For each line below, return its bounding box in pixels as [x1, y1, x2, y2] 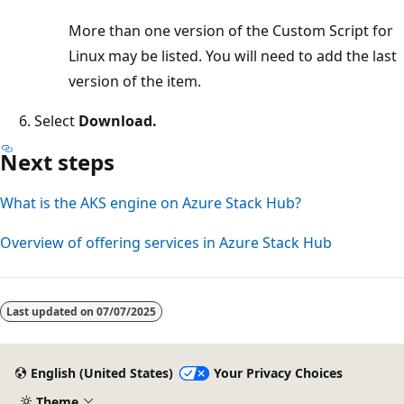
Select [34, 110, 78, 131]
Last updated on [6, 303, 96, 319]
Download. [78, 110, 157, 131]
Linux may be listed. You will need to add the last [69, 45, 397, 66]
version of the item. [69, 70, 201, 91]
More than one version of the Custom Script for [69, 20, 393, 41]
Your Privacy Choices [213, 364, 343, 382]
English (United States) [30, 364, 173, 382]
